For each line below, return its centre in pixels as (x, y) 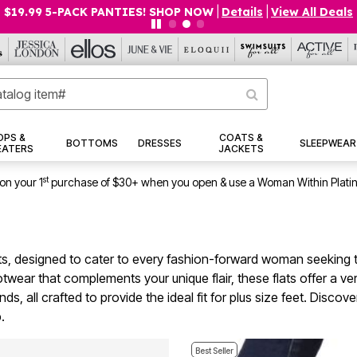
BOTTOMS (92, 143)
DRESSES (160, 143)
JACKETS (241, 149)
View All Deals (312, 12)
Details (242, 12)
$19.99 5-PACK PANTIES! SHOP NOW (109, 12)
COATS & (241, 138)
